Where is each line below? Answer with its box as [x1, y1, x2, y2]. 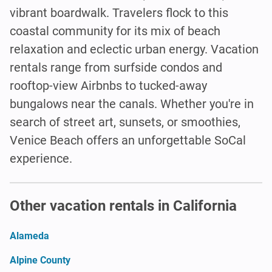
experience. [10, 151, 72, 166]
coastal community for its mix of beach [10, 23, 220, 38]
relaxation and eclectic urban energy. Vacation [10, 41, 259, 56]
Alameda [10, 229, 49, 242]
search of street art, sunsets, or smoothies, [10, 114, 240, 129]
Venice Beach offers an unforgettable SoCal [10, 132, 246, 148]
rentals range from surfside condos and [10, 59, 222, 75]
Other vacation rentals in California [10, 197, 237, 214]
